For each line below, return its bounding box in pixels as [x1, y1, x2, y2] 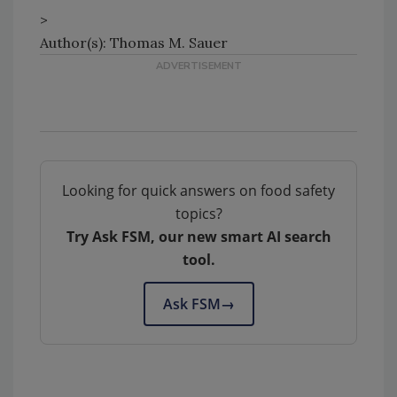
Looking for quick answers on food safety [62, 181, 335, 201]
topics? [175, 204, 222, 224]
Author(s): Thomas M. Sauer [40, 34, 228, 52]
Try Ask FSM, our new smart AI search [66, 227, 331, 247]
